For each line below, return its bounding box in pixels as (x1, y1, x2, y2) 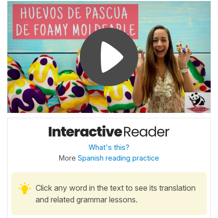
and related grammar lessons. (36, 194, 138, 204)
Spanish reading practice (78, 153, 159, 162)
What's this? (89, 143, 129, 151)
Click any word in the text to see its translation (36, 182, 196, 193)
